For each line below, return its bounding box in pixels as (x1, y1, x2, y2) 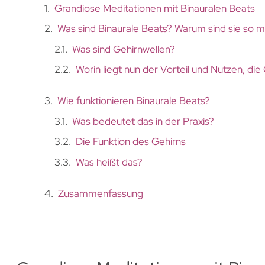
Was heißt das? (75, 155, 143, 169)
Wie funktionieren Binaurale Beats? (57, 94, 210, 108)
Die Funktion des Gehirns (75, 135, 186, 148)
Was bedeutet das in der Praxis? (72, 114, 214, 128)
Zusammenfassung (57, 186, 143, 200)
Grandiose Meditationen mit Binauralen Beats (54, 1, 255, 15)
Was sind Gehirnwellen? (72, 42, 175, 56)
